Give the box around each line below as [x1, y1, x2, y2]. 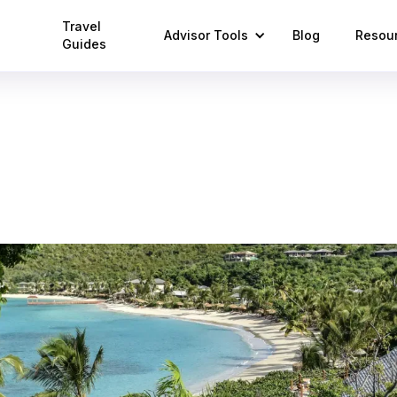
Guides [61, 36, 106, 51]
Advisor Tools [164, 27, 249, 43]
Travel [61, 19, 101, 34]
